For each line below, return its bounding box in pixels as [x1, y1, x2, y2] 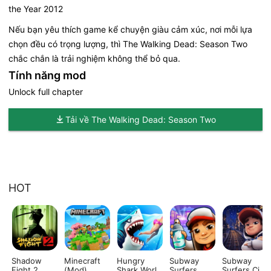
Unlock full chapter [8, 86, 83, 97]
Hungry [117, 255, 145, 266]
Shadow [11, 255, 42, 266]
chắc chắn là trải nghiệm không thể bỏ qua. [8, 53, 180, 64]
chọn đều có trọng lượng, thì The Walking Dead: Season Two [8, 38, 247, 49]
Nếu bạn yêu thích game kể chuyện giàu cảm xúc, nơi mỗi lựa [8, 24, 252, 34]
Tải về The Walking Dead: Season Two [65, 114, 216, 125]
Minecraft [64, 255, 100, 266]
